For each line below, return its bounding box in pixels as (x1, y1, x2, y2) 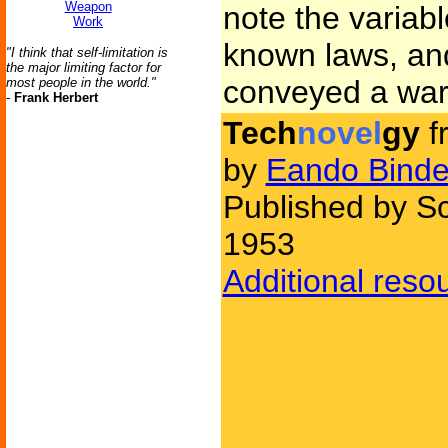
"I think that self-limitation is (6, 45, 168, 60)
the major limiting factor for (6, 60, 161, 75)
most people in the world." (6, 75, 156, 90)
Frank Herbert (14, 90, 98, 105)
